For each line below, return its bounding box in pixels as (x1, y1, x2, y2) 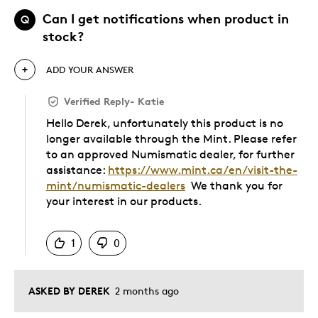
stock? (43, 27, 84, 44)
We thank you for (185, 178, 283, 192)
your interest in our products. (46, 194, 204, 208)
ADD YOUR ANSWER (46, 63, 133, 75)
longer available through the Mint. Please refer (46, 131, 297, 146)
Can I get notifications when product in (43, 9, 289, 26)
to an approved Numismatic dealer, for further (46, 147, 295, 161)
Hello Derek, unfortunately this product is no (46, 116, 283, 130)
